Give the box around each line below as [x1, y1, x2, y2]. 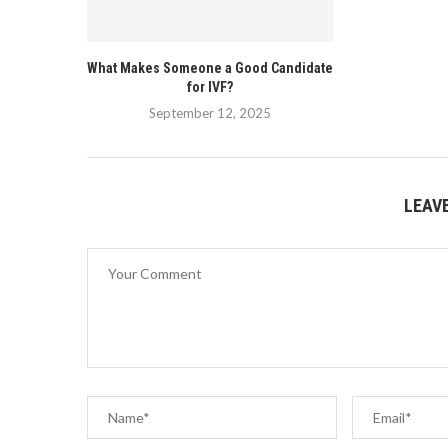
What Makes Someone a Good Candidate [87, 60, 334, 77]
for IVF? [187, 79, 234, 96]
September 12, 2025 [149, 105, 272, 122]
